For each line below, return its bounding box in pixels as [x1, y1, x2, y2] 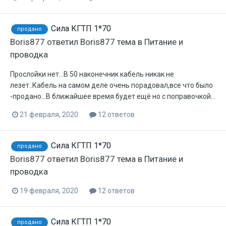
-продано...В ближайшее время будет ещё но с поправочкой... [10, 92, 215, 100]
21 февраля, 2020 [20, 110, 78, 119]
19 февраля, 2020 [20, 186, 78, 195]
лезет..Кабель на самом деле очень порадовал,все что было [10, 81, 213, 89]
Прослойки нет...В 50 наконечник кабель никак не [10, 70, 174, 78]
